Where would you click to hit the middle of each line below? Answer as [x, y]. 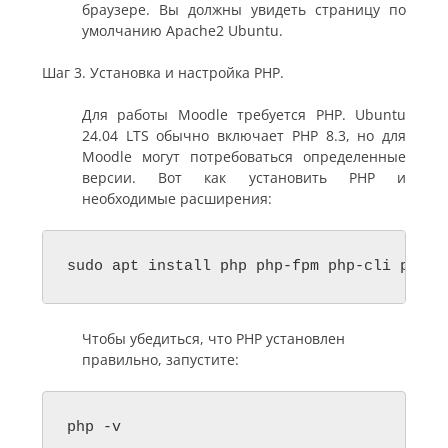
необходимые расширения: [177, 198]
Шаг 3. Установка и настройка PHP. [163, 72]
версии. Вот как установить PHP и [244, 177]
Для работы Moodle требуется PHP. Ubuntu [244, 114]
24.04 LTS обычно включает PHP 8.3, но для [244, 135]
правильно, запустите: [160, 359]
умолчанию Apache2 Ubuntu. [182, 30]
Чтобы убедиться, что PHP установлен [213, 338]
